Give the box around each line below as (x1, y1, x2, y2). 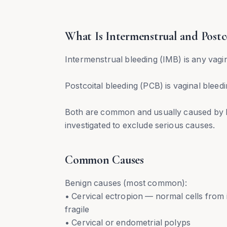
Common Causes (65, 153, 144, 167)
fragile (65, 204, 90, 214)
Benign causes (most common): (65, 178, 187, 188)
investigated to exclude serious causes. (65, 120, 215, 130)
